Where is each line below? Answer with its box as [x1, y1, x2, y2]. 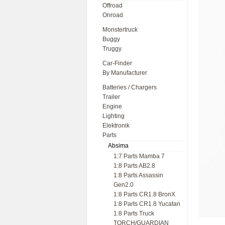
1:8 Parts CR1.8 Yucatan [114, 200, 180, 207]
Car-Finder [102, 60, 132, 67]
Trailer [102, 93, 120, 100]
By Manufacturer [102, 69, 147, 76]
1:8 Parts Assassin [114, 172, 163, 179]
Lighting [102, 113, 125, 120]
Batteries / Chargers [102, 84, 157, 91]
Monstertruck [102, 26, 138, 33]
